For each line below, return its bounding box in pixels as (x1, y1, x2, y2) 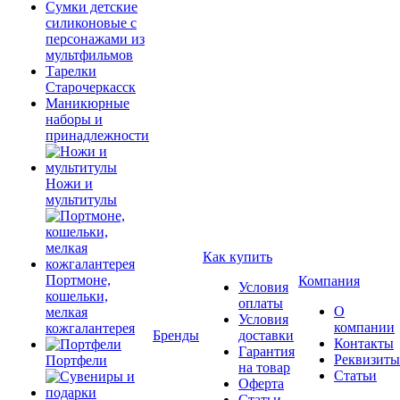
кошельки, (46, 288, 108, 304)
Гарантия (238, 344, 295, 359)
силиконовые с (46, 15, 137, 30)
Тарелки (46, 63, 96, 79)
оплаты (238, 296, 283, 311)
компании (334, 320, 395, 335)
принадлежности (46, 128, 149, 143)
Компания (298, 273, 360, 288)
